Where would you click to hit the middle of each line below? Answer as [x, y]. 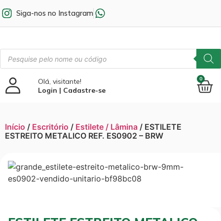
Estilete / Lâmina [107, 127]
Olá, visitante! [60, 81]
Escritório [50, 127]
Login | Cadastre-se [72, 90]
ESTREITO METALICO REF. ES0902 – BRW [84, 136]
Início [15, 127]
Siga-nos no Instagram [55, 13]
